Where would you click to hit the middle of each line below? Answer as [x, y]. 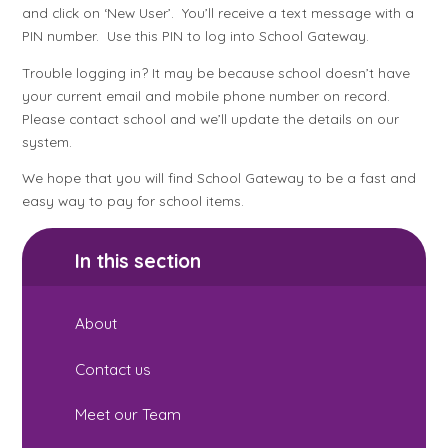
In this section [138, 260]
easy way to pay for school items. [133, 201]
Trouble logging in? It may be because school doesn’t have [216, 72]
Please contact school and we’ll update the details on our [211, 118]
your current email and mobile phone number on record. [208, 95]
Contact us [113, 369]
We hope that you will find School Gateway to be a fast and [219, 178]
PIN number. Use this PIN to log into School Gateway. [196, 36]
